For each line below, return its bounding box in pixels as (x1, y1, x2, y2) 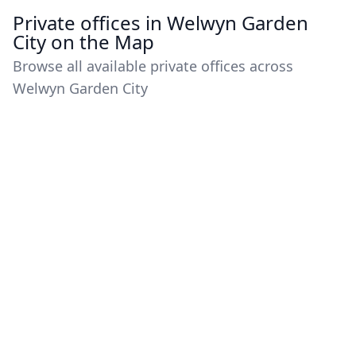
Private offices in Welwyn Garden (13, 10, 308, 37)
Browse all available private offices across (13, 56, 293, 76)
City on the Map (13, 29, 154, 56)
